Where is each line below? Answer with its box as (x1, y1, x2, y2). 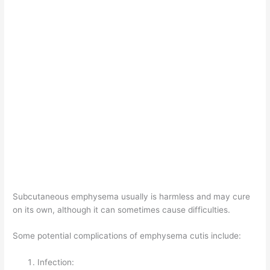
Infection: (37, 257, 75, 268)
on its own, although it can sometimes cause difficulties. (13, 204, 231, 215)
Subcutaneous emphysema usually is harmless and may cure (13, 191, 251, 201)
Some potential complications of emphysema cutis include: (13, 231, 242, 241)
